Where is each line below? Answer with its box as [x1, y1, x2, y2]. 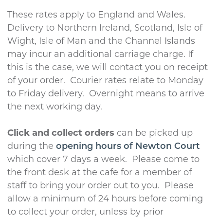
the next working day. [7, 103, 102, 112]
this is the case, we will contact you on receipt [7, 63, 208, 73]
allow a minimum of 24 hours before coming [7, 195, 203, 204]
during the [7, 142, 56, 152]
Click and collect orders [7, 129, 114, 139]
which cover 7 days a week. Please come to [7, 155, 200, 165]
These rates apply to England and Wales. [7, 11, 188, 20]
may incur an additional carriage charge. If [7, 50, 193, 60]
